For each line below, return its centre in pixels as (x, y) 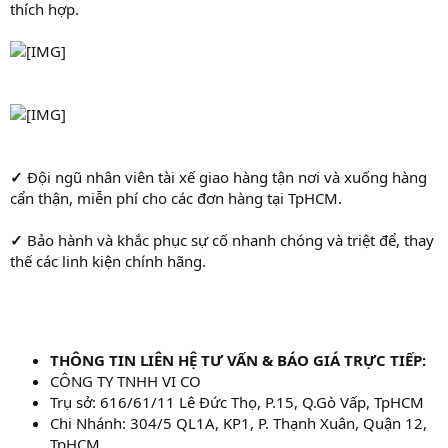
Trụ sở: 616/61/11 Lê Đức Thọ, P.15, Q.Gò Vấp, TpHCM (237, 401)
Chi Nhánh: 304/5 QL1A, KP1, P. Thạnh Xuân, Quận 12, (238, 422)
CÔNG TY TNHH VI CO (125, 380)
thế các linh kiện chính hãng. (108, 260)
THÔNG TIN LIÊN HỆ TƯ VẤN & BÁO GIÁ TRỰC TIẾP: (238, 359)
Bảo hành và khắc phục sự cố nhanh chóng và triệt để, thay (230, 239)
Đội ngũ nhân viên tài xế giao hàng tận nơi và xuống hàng (227, 176)
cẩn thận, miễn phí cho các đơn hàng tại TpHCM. (176, 197)
